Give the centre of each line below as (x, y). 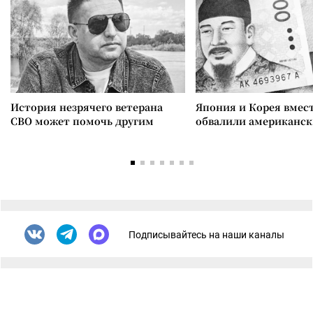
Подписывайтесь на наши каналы (206, 234)
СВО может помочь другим (82, 121)
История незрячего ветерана (87, 107)
